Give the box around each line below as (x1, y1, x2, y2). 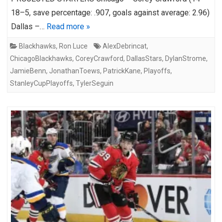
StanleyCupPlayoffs (10, 79, 73, 87)
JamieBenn (10, 66, 46, 75)
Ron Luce (59, 42, 88, 50)
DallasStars (126, 54, 162, 62)
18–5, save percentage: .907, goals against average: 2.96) (11, 7, 210, 17)
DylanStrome (165, 54, 206, 62)
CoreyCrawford (75, 54, 123, 62)
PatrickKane (103, 66, 141, 75)
